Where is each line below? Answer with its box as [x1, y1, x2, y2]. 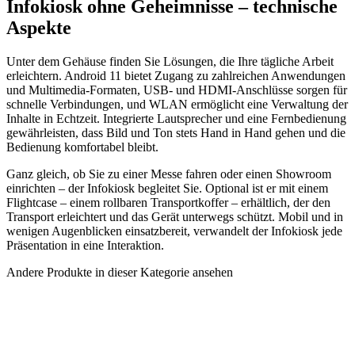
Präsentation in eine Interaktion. [6, 238, 164, 252]
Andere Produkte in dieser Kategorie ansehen [6, 265, 233, 279]
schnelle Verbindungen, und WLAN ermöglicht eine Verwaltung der [6, 97, 348, 111]
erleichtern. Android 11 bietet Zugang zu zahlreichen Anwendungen [6, 68, 345, 82]
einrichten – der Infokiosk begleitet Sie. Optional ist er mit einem [6, 181, 328, 195]
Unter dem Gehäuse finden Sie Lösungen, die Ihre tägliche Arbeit [6, 54, 334, 68]
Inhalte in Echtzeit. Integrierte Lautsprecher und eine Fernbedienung [6, 111, 346, 125]
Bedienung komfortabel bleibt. [6, 139, 158, 154]
